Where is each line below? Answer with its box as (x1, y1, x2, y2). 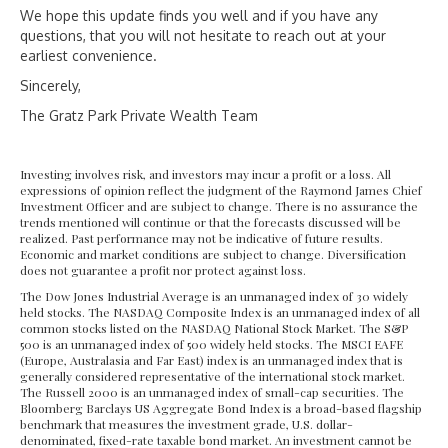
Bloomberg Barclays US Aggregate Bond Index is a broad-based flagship (20, 400, 422, 417)
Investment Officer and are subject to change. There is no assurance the (20, 198, 418, 215)
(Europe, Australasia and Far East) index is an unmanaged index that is (20, 352, 403, 369)
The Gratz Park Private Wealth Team (20, 107, 258, 125)
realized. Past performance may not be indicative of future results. (20, 230, 383, 247)
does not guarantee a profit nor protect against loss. (20, 262, 306, 279)
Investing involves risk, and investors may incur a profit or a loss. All (20, 166, 391, 183)
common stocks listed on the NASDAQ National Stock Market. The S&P (20, 320, 408, 337)
